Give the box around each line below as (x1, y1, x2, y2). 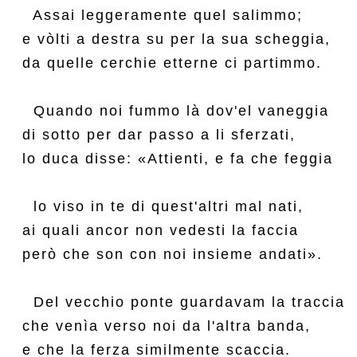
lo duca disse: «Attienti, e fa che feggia (22, 151, 333, 167)
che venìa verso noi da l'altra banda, (22, 318, 311, 334)
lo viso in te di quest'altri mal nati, (22, 198, 304, 214)
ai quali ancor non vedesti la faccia (22, 222, 299, 238)
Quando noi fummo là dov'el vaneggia (22, 103, 329, 119)
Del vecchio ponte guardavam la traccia (22, 294, 345, 310)
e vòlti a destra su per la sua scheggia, (22, 31, 331, 47)
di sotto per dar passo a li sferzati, (22, 127, 296, 143)
